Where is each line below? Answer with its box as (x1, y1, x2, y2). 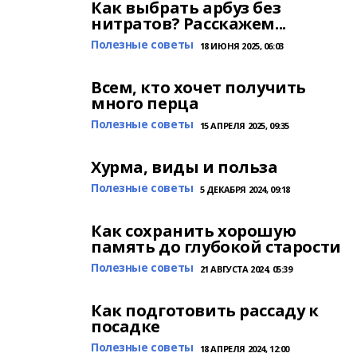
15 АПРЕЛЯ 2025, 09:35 (199, 120, 289, 131)
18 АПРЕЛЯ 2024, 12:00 (199, 343, 289, 355)
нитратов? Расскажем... (91, 13, 286, 34)
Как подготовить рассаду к (91, 300, 319, 321)
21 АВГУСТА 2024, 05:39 (199, 263, 292, 275)
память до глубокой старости (91, 236, 341, 257)
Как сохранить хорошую (91, 220, 296, 241)
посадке (91, 316, 161, 337)
